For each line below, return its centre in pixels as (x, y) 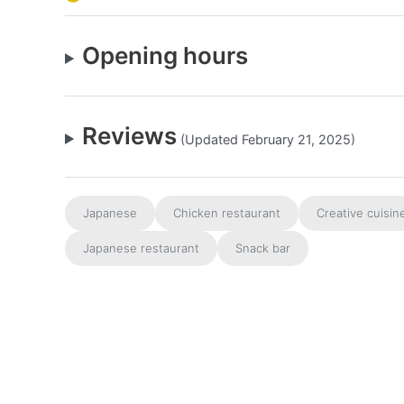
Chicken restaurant (227, 213)
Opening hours (165, 55)
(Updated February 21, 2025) (266, 139)
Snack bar (263, 248)
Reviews (130, 136)
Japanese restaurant (141, 248)
